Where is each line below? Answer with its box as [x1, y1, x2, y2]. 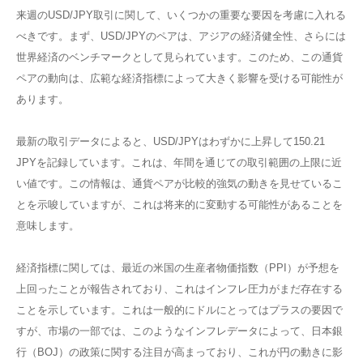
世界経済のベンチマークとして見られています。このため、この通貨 [16, 51, 343, 64]
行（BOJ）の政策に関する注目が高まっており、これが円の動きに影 [16, 346, 343, 359]
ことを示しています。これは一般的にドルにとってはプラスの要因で [16, 304, 343, 317]
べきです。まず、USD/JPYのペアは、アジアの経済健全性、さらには [16, 30, 346, 43]
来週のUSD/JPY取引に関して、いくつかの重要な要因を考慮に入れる [16, 9, 346, 22]
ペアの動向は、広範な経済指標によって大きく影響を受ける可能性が [16, 72, 343, 85]
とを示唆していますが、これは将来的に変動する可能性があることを [16, 199, 343, 211]
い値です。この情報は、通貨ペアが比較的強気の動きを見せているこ [16, 177, 343, 190]
